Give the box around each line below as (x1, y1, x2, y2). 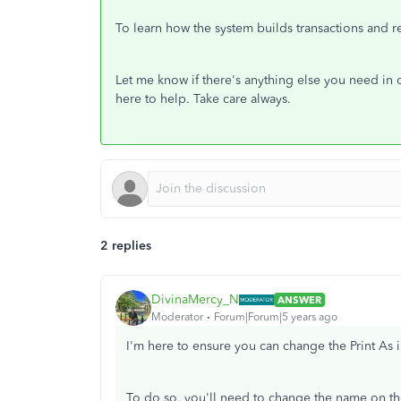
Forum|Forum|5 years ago (214, 311, 337, 324)
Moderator (151, 311, 203, 324)
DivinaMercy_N (151, 292, 239, 308)
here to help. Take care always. (115, 90, 294, 107)
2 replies (100, 237, 151, 253)
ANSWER (277, 293, 321, 306)
